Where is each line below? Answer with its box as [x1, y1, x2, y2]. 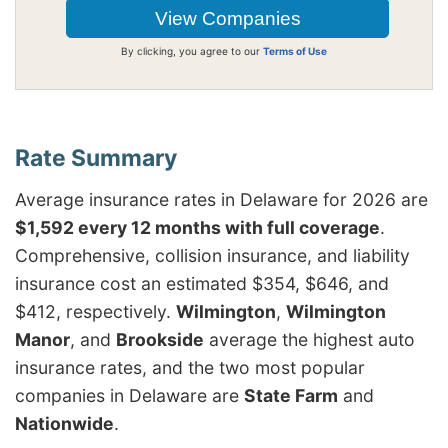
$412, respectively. [15, 300, 176, 322]
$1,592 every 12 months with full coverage [15, 216, 380, 238]
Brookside [116, 328, 204, 350]
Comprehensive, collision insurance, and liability [15, 244, 410, 266]
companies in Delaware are [15, 384, 244, 406]
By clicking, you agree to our [121, 44, 263, 57]
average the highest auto [204, 328, 415, 350]
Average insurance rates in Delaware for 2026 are [15, 188, 428, 210]
